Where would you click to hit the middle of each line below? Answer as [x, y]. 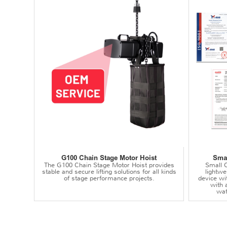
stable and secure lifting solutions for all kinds [109, 172]
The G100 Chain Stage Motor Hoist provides [109, 165]
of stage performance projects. [109, 178]
